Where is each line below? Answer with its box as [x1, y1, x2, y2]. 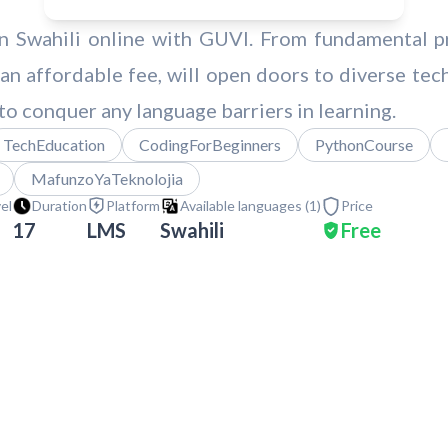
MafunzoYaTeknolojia [31, 168, 183, 188]
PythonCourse [315, 134, 413, 154]
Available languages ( [180, 196, 309, 214]
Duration [32, 196, 87, 214]
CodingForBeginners [139, 134, 281, 154]
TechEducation [3, 134, 105, 154]
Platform [106, 196, 160, 214]
